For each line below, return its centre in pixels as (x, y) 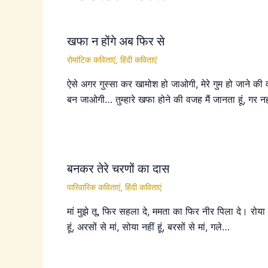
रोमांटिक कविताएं (91, 60)
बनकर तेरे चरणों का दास (118, 168)
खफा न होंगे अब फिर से (116, 41)
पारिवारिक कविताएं (94, 187)
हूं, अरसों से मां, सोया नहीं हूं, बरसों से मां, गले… (148, 226)
